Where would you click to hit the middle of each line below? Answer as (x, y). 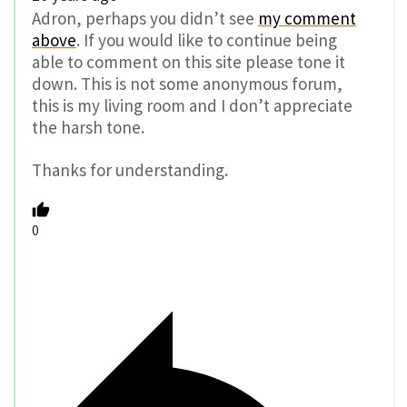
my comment (307, 18)
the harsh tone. (88, 127)
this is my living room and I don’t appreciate (192, 105)
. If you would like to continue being (207, 40)
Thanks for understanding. (130, 169)
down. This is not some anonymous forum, (187, 83)
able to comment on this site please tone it (189, 61)
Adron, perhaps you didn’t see (145, 18)
